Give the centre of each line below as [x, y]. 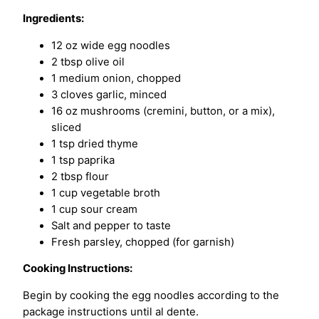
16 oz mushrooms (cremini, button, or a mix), [163, 111]
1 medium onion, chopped [116, 78]
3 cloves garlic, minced [109, 94]
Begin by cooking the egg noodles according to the [151, 296]
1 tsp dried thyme [95, 143]
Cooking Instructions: [78, 269]
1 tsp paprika [83, 160]
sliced [66, 127]
